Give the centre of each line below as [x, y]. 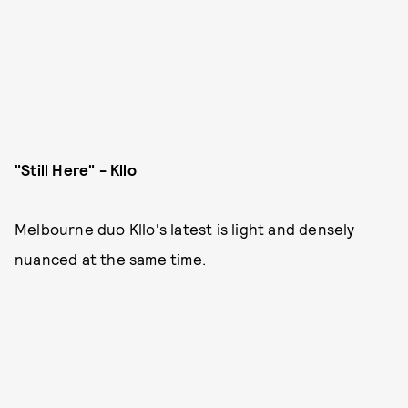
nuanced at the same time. [110, 259]
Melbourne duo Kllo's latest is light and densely [185, 229]
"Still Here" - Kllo [76, 169]
